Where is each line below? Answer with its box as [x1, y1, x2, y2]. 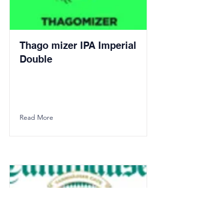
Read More [20, 113, 53, 122]
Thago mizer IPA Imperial [20, 40, 136, 51]
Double [20, 53, 52, 65]
